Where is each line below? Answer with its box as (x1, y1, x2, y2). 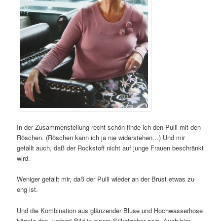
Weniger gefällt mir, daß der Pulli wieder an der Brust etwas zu (17, 174, 195, 184)
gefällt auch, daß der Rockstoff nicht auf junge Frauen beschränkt (17, 143, 204, 153)
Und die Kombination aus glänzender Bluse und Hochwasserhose (17, 205, 203, 215)
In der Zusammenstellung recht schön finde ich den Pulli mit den (17, 122, 201, 132)
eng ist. (17, 184, 38, 194)
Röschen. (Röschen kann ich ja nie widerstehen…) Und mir (17, 133, 185, 143)
